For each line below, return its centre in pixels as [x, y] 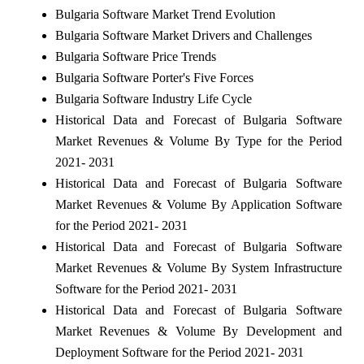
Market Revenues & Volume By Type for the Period [198, 141]
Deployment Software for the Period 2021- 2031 [179, 352]
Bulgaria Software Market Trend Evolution [165, 14]
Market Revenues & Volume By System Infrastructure [198, 267]
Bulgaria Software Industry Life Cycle [153, 98]
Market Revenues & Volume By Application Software [198, 204]
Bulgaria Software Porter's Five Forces [154, 77]
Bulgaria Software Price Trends [135, 56]
